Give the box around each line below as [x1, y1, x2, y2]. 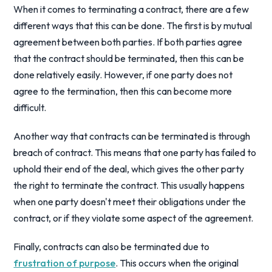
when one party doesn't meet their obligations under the [13, 195, 246, 208]
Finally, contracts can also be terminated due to [13, 240, 210, 253]
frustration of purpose [13, 257, 116, 269]
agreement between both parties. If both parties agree [13, 36, 243, 48]
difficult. [13, 101, 47, 114]
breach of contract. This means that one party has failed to [13, 146, 257, 158]
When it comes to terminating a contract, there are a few [13, 3, 250, 15]
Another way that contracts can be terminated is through [13, 130, 251, 142]
